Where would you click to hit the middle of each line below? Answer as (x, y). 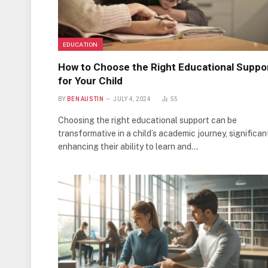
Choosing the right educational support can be (147, 121)
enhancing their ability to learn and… (128, 147)
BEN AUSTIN (85, 99)
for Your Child (90, 81)
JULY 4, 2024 (132, 99)
